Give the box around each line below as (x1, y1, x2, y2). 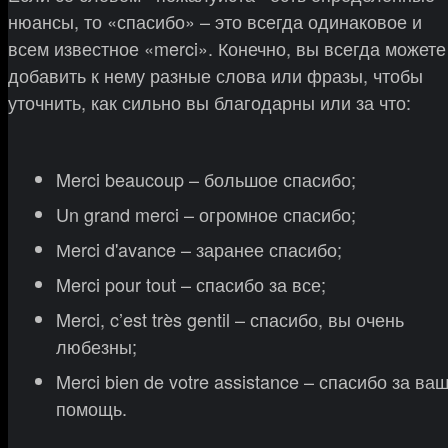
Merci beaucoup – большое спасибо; (56, 165, 356, 192)
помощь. (56, 394, 127, 421)
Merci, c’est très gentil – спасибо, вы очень (56, 305, 404, 332)
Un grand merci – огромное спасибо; (56, 200, 356, 227)
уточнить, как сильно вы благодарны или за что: (8, 88, 411, 115)
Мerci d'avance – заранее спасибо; (56, 235, 342, 262)
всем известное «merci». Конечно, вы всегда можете (8, 34, 446, 61)
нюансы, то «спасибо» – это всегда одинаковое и (8, 7, 422, 34)
